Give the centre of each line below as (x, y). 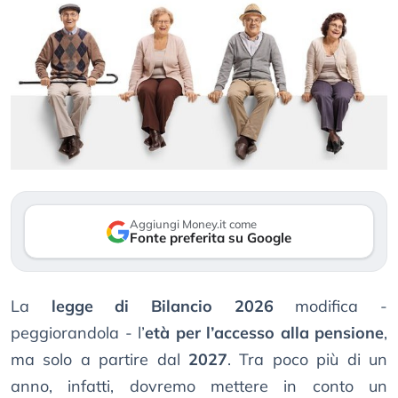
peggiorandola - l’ (78, 333)
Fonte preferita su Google (211, 238)
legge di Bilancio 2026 (162, 306)
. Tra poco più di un (307, 360)
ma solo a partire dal (99, 360)
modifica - (330, 306)
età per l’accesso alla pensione (264, 333)
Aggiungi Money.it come (193, 224)
